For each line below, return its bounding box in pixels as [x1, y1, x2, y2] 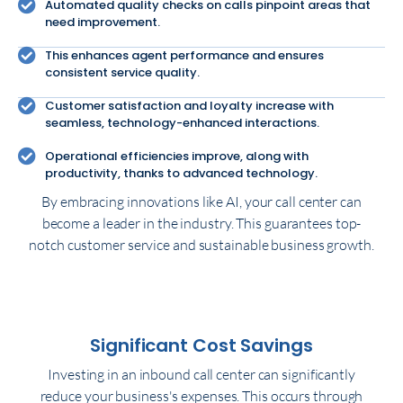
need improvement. [45, 13, 160, 31]
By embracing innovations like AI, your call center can [41, 193, 362, 211]
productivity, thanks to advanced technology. [45, 165, 318, 183]
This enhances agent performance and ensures [45, 47, 324, 65]
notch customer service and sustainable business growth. [29, 236, 374, 255]
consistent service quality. [45, 64, 200, 82]
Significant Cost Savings [90, 333, 313, 359]
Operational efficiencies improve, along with [45, 148, 309, 166]
